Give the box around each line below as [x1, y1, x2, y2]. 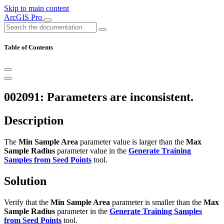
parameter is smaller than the [110, 197, 203, 206]
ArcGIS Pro [4, 13, 44, 21]
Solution [4, 174, 46, 187]
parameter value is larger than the [78, 137, 186, 146]
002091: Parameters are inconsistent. [4, 90, 193, 104]
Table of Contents [4, 43, 53, 51]
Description [4, 114, 63, 127]
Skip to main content [4, 4, 69, 12]
